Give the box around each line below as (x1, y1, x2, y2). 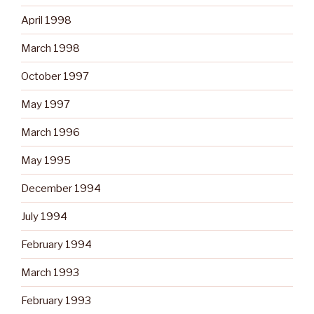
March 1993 (21, 266, 79, 279)
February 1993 (21, 294, 91, 307)
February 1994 (21, 238, 92, 251)
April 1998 (21, 13, 71, 27)
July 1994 (21, 210, 67, 223)
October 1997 (21, 69, 89, 83)
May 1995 (21, 153, 71, 167)
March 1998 (21, 41, 80, 55)
